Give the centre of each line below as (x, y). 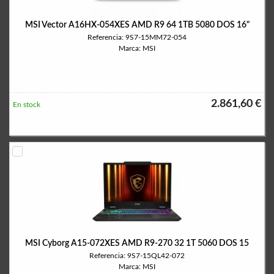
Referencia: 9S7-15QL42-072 (137, 256)
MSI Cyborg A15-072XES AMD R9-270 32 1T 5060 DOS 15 (137, 243)
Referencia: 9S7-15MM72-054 (137, 37)
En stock (27, 105)
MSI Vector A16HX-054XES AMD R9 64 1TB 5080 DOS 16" (137, 25)
